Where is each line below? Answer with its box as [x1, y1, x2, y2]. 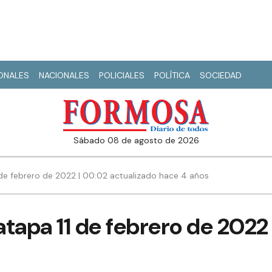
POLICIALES [99, 70, 144, 81]
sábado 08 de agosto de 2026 [78, 135, 199, 146]
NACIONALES [39, 70, 89, 81]
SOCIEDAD [200, 70, 242, 81]
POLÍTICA [154, 70, 190, 81]
